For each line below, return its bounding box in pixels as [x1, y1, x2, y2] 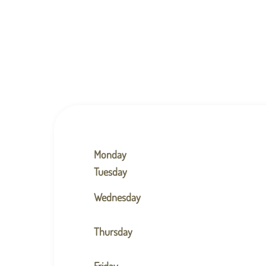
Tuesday [93, 164, 127, 178]
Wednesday [93, 190, 141, 204]
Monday [93, 147, 126, 161]
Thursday [93, 224, 132, 239]
